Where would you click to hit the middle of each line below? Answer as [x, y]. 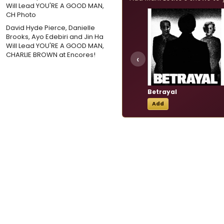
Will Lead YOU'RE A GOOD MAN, [55, 45]
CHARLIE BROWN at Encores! [51, 54]
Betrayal [162, 91]
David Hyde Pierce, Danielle [50, 27]
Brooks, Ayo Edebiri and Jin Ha [55, 36]
